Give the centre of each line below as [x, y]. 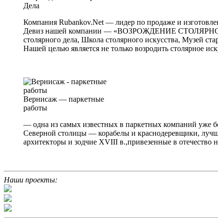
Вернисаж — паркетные [64, 99]
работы [35, 108]
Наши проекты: [31, 180]
